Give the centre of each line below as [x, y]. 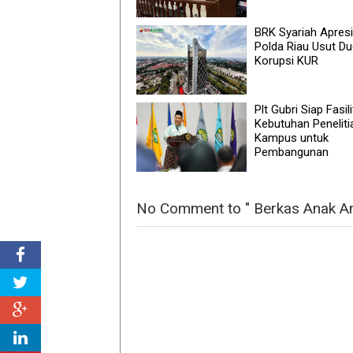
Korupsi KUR [286, 60]
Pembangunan [292, 152]
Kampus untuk [292, 137]
